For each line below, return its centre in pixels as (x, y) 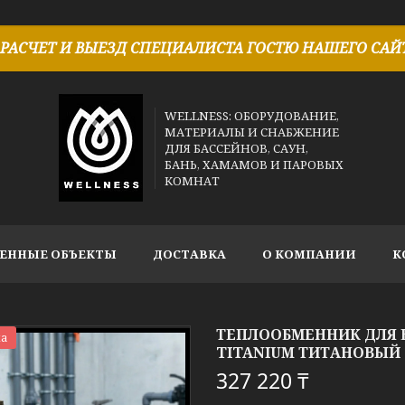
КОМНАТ (193, 181)
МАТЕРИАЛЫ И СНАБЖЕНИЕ (252, 132)
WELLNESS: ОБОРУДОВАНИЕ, (252, 116)
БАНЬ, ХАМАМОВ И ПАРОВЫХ (254, 165)
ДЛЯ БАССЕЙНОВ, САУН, (237, 148)
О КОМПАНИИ (309, 254)
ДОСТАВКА (189, 254)
